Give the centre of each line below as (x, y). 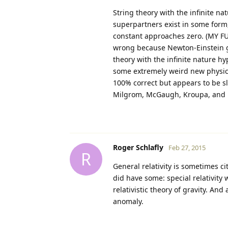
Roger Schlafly (138, 147)
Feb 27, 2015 (187, 147)
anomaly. (128, 201)
